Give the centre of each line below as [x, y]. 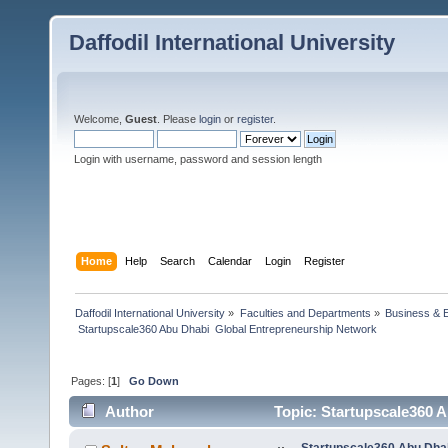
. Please [178, 119]
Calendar [230, 260]
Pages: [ [91, 380]
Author [130, 412]
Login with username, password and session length [198, 159]
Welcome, [99, 119]
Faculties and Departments [305, 312]
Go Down [154, 380]
